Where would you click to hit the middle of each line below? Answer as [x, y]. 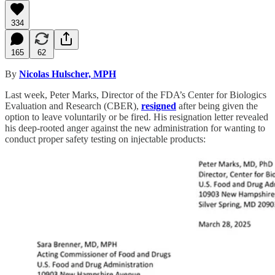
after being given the [217, 106]
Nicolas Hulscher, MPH [68, 74]
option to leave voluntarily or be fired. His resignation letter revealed [137, 117]
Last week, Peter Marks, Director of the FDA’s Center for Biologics [136, 95]
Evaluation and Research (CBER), [73, 106]
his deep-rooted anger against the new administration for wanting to [135, 128]
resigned [159, 106]
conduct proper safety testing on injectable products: [105, 139]
